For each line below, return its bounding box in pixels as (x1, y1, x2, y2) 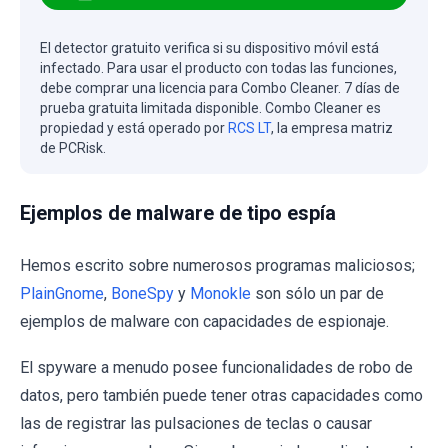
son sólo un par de (251, 284, 384, 304)
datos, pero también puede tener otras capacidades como (20, 386, 423, 406)
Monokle (190, 284, 251, 304)
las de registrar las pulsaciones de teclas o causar (20, 414, 372, 434)
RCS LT (228, 120, 271, 137)
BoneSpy (111, 284, 174, 304)
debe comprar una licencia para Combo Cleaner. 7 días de (40, 80, 400, 97)
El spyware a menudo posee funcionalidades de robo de (20, 358, 413, 378)
